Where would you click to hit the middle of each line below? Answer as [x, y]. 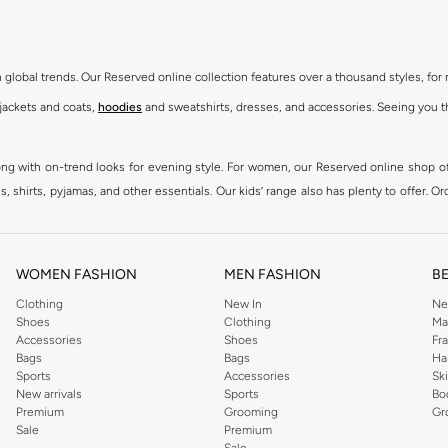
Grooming [250, 412]
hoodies [120, 107]
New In [242, 304]
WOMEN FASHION [76, 274]
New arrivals [48, 394]
